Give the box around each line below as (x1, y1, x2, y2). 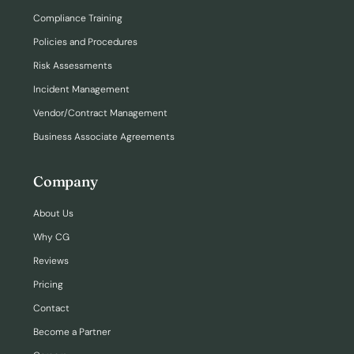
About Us (33, 207, 73, 220)
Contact (33, 302, 70, 315)
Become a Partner (33, 326, 111, 339)
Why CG (33, 231, 70, 244)
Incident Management (33, 83, 130, 96)
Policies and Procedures (33, 36, 137, 49)
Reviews (33, 254, 69, 268)
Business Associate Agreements (33, 130, 175, 144)
